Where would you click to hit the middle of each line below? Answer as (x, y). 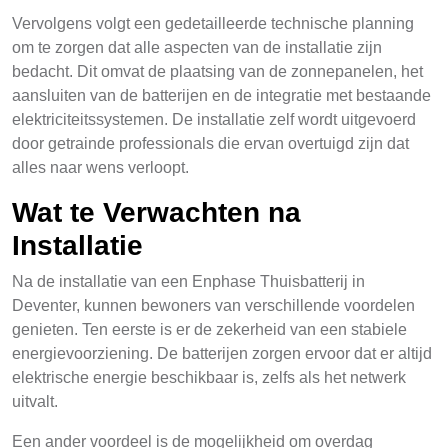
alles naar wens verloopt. (100, 167)
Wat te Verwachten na (156, 212)
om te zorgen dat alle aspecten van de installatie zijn (197, 47)
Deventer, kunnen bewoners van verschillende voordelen (213, 305)
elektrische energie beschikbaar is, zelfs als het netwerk (209, 377)
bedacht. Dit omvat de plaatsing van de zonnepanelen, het (217, 71)
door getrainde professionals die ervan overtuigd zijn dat (210, 143)
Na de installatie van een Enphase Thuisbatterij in (188, 281)
